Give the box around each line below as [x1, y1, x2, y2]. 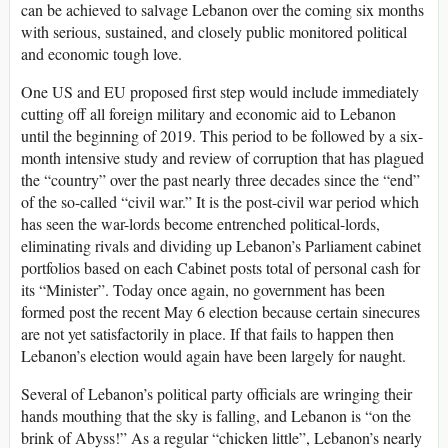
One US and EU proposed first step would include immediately [21, 81, 419, 103]
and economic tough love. [21, 43, 182, 65]
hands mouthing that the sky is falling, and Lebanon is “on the [21, 405, 411, 427]
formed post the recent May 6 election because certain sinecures [21, 301, 420, 323]
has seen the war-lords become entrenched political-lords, [21, 213, 380, 235]
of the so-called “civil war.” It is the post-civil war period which [21, 191, 419, 213]
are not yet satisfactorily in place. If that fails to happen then [21, 323, 394, 345]
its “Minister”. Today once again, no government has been [21, 279, 385, 301]
